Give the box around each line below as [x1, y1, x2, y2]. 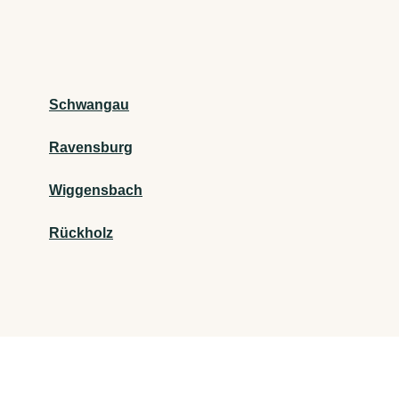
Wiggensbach [49, 182, 142, 198]
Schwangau [49, 96, 129, 112]
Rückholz [49, 224, 113, 240]
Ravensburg [49, 139, 133, 155]
